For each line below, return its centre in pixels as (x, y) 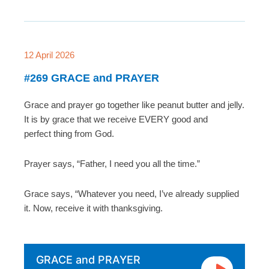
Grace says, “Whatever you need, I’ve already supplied (131, 194)
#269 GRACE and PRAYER (92, 78)
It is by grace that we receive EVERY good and (116, 119)
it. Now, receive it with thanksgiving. (93, 208)
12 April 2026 (49, 55)
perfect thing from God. (69, 133)
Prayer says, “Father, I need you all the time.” (112, 164)
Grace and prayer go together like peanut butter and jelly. (134, 104)
